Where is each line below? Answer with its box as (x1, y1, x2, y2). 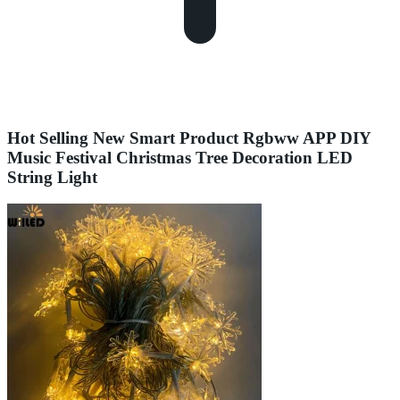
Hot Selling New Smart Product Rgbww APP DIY (7, 128, 371, 147)
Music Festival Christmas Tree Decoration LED (7, 147, 353, 167)
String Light (7, 167, 97, 187)
